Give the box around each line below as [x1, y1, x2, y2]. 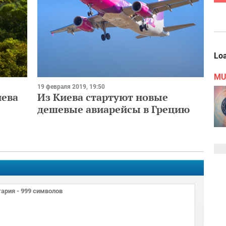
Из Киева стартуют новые [37, 90, 168, 104]
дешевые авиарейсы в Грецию [37, 102, 190, 116]
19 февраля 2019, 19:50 [37, 83, 105, 90]
